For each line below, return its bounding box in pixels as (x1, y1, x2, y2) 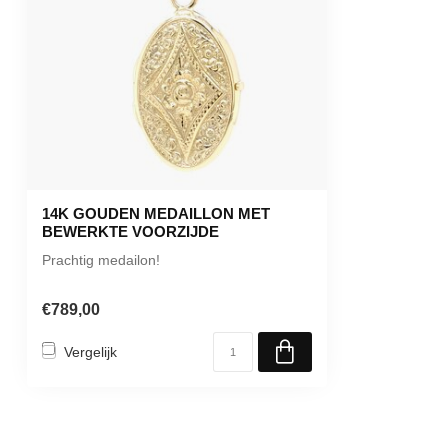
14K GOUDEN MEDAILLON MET (42, 205, 270, 222)
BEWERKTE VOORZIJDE (42, 223, 219, 240)
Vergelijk (64, 343, 117, 360)
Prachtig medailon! (42, 252, 160, 268)
